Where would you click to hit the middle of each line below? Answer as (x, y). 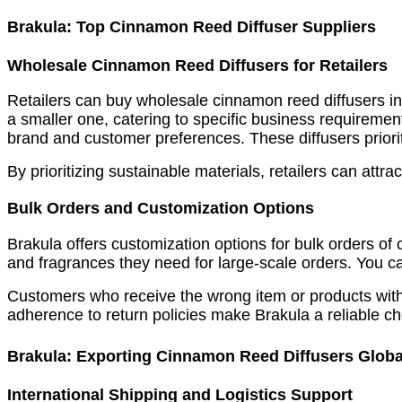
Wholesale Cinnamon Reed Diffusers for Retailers (197, 65)
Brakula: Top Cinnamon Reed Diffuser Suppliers (192, 26)
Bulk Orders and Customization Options (161, 209)
